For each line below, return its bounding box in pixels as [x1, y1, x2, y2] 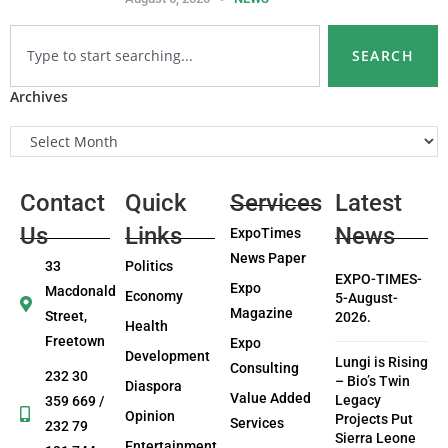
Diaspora [124, 378, 182, 395]
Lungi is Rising [334, 354, 428, 371]
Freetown [45, 333, 105, 350]
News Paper [229, 250, 306, 267]
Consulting [229, 360, 299, 377]
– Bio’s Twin [334, 373, 410, 390]
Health [124, 318, 168, 335]
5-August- [334, 290, 398, 307]
